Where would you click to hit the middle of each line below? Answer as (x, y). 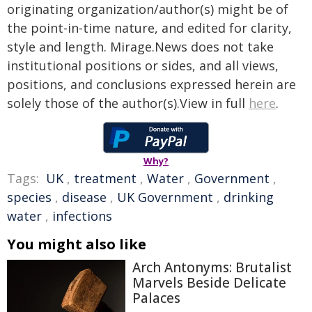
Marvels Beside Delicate (209, 283)
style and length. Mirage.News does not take (140, 47)
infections (82, 216)
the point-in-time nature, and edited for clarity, (149, 28)
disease (84, 197)
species (29, 197)
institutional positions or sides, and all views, (143, 65)
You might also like (77, 244)
